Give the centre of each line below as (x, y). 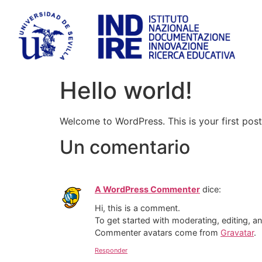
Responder (111, 250)
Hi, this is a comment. (137, 208)
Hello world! (126, 90)
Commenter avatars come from (158, 233)
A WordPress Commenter (147, 189)
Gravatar (237, 233)
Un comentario (125, 147)
